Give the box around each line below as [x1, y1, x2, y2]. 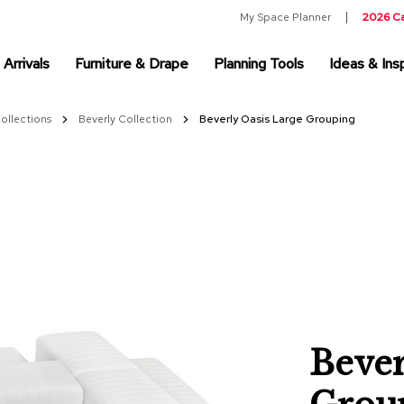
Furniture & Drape [75, 53, 188, 73]
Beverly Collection [78, 112, 175, 126]
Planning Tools [214, 53, 304, 73]
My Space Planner [240, 10, 331, 24]
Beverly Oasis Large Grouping [199, 112, 355, 126]
